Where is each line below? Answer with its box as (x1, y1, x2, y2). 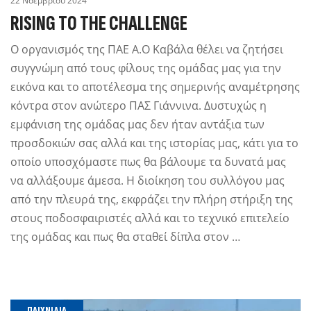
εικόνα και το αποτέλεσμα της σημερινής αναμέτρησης (10, 79, 300, 94)
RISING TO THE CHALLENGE (10, 11, 187, 36)
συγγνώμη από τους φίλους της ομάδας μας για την (10, 60, 281, 76)
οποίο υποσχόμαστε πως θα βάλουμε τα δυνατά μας (10, 154, 286, 169)
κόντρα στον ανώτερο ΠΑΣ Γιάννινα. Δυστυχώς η (10, 98, 267, 113)
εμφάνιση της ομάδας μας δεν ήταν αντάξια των (10, 117, 264, 132)
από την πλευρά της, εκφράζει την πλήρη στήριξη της (10, 192, 293, 207)
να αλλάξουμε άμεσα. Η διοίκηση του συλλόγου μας (10, 173, 285, 188)
